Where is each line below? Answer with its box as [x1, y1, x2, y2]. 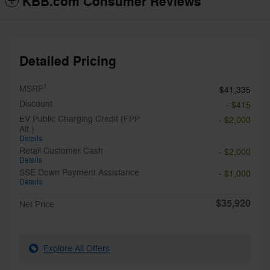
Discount [19, 99, 52, 110]
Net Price [19, 199, 54, 210]
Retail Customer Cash [19, 146, 103, 157]
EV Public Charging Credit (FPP [19, 114, 140, 125]
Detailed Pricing [19, 53, 116, 71]
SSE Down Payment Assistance [19, 168, 139, 178]
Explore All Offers [43, 243, 110, 254]
